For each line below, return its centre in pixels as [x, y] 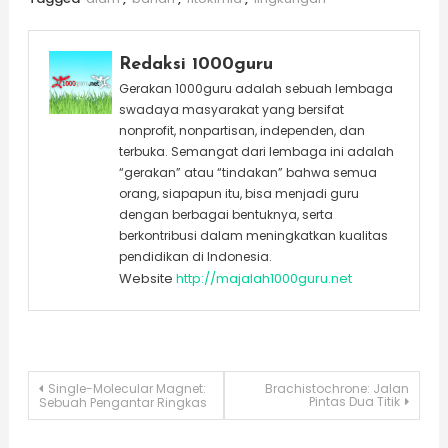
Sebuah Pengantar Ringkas [122, 402]
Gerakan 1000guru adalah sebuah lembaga [255, 88]
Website [145, 278]
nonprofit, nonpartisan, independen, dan [241, 130]
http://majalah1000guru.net [263, 278]
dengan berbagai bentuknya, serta [225, 214]
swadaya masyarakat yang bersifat [231, 109]
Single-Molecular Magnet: [126, 388]
